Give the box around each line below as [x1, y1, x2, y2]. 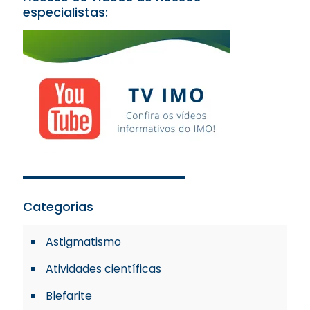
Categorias [23, 197, 93, 215]
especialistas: [23, 3, 108, 21]
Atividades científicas [46, 260, 161, 277]
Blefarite [46, 287, 92, 304]
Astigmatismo [46, 233, 121, 250]
